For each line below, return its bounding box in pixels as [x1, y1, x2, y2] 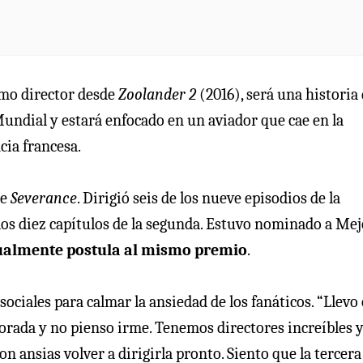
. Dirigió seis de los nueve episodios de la [77, 189, 340, 208]
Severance [11, 189, 77, 208]
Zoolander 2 [118, 85, 196, 105]
